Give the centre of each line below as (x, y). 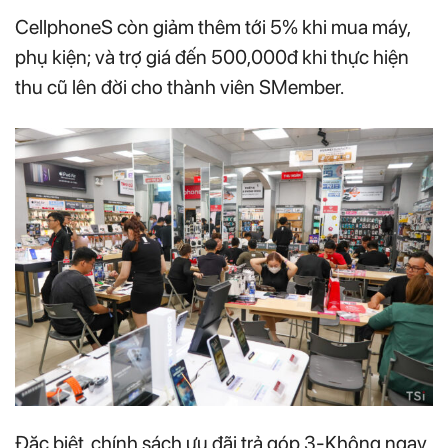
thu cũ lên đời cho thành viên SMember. (179, 86)
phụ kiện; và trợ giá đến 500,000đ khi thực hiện (212, 56)
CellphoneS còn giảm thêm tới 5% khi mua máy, (212, 26)
